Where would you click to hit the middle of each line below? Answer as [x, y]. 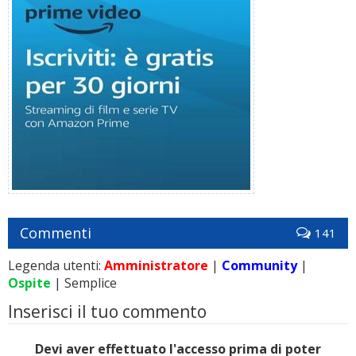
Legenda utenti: [56, 266]
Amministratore [156, 266]
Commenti [56, 233]
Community [259, 266]
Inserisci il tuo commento [107, 312]
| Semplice [84, 283]
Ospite [29, 283]
